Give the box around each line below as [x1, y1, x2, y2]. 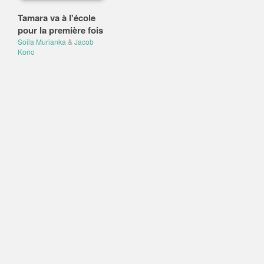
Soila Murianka [18, 37, 66, 47]
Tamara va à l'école [18, 11, 95, 24]
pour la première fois [18, 24, 103, 37]
